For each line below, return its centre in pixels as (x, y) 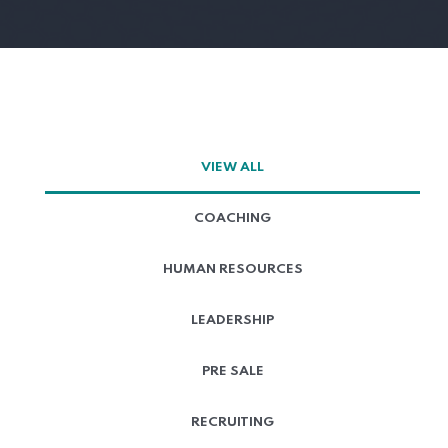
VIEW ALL (232, 168)
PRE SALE (232, 372)
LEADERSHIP (232, 321)
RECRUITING (232, 423)
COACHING (232, 219)
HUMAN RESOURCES (232, 270)
